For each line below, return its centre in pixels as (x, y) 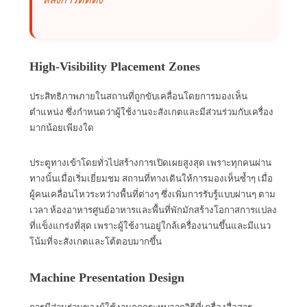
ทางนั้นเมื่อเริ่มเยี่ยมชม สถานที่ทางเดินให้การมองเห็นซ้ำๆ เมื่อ (151, 178)
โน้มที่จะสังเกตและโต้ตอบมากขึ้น (96, 241)
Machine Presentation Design (107, 277)
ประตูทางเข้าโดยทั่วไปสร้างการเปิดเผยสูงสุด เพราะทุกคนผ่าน (150, 162)
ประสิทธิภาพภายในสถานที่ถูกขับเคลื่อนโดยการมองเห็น (138, 96)
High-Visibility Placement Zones (115, 66)
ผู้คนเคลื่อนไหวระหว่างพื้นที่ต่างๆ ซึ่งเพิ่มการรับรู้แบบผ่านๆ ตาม (152, 194)
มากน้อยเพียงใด (62, 127)
